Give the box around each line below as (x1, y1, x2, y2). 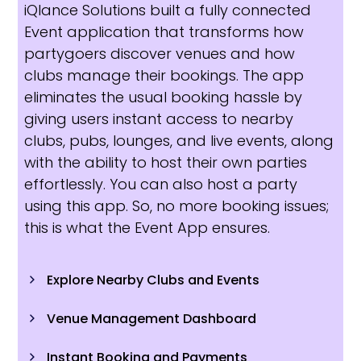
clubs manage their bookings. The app (24, 64, 304, 85)
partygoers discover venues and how (24, 43, 295, 64)
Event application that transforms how (24, 21, 304, 42)
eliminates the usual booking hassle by (24, 86, 302, 107)
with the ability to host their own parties (24, 151, 307, 172)
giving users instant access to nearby (24, 108, 293, 129)
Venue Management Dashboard (47, 309, 256, 328)
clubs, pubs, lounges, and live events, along (24, 130, 334, 151)
